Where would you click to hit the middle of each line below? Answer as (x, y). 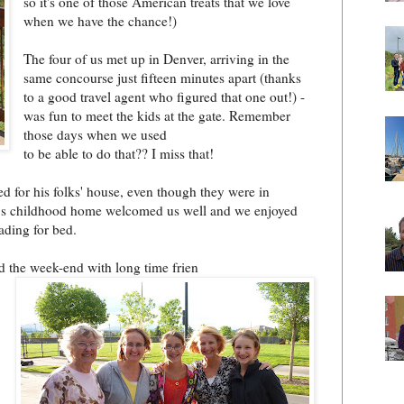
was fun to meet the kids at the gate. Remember (157, 115)
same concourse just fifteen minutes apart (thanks (163, 77)
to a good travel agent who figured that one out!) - (165, 96)
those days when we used (96, 134)
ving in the (260, 58)
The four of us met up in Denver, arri (127, 58)
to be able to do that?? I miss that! (119, 153)
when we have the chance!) (101, 20)
